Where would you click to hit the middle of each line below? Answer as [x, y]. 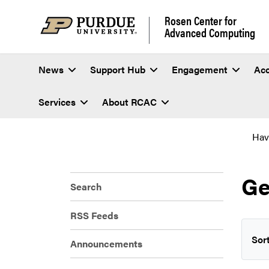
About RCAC [129, 102]
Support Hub [118, 70]
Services [57, 102]
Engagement [200, 70]
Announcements [106, 243]
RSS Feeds [94, 215]
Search [86, 187]
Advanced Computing [210, 32]
